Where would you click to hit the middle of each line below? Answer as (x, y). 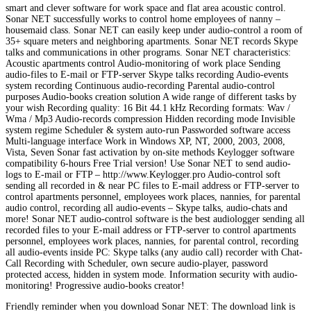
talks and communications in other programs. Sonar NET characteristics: (148, 52)
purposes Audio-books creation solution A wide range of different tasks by (151, 96)
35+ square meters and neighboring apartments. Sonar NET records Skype (152, 41)
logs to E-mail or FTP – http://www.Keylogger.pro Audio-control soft (143, 174)
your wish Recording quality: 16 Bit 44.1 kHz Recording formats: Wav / (148, 108)
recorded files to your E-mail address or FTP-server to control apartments (151, 230)
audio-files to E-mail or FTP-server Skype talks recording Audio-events (147, 74)
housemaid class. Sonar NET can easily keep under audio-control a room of (154, 30)
